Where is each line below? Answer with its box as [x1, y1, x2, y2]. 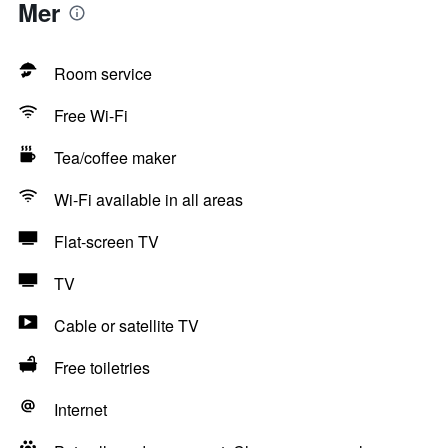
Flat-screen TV [54, 230, 159, 253]
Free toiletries [54, 356, 150, 379]
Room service [54, 62, 152, 85]
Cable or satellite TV [54, 314, 199, 337]
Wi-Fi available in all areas [54, 188, 243, 211]
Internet [54, 398, 107, 421]
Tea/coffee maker [54, 146, 176, 169]
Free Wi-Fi [54, 104, 128, 127]
